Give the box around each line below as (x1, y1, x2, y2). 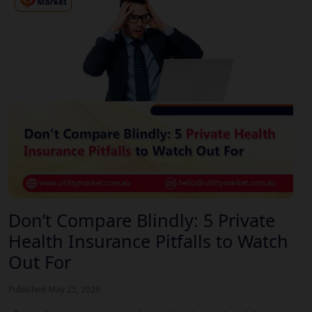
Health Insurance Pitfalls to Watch (8, 229, 288, 253)
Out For (8, 250, 71, 274)
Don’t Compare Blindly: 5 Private (8, 208, 275, 233)
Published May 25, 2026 (8, 283, 100, 296)
